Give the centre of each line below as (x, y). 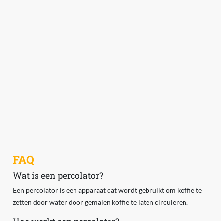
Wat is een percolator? (58, 176)
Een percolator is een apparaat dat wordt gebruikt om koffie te (107, 190)
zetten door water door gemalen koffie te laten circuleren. (100, 202)
